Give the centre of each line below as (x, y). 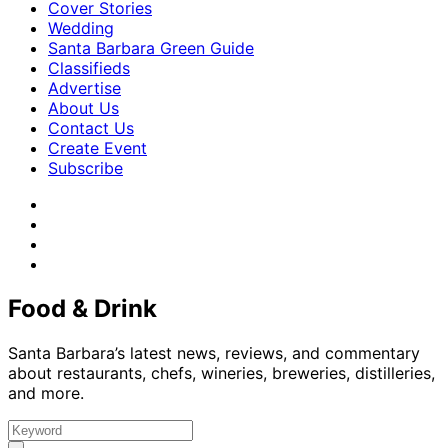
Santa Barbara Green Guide (151, 48)
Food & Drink (82, 308)
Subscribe (85, 168)
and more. (46, 392)
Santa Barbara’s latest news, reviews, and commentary (214, 352)
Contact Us (91, 128)
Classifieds (89, 68)
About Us (83, 108)
